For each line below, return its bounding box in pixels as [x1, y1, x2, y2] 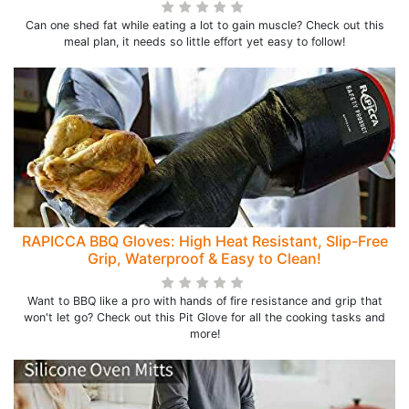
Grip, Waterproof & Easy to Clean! [88, 249, 321, 267]
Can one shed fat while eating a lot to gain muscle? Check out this [25, 18, 384, 32]
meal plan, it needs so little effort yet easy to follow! [64, 35, 345, 48]
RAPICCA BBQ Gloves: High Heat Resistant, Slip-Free [21, 232, 388, 250]
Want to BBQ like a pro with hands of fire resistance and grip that [26, 294, 383, 308]
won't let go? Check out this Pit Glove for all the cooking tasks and [24, 310, 385, 324]
